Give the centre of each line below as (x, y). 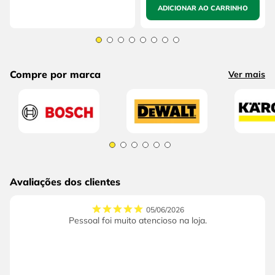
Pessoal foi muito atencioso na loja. (137, 221)
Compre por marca (55, 74)
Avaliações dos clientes (65, 182)
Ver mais (247, 75)
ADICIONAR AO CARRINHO (203, 8)
